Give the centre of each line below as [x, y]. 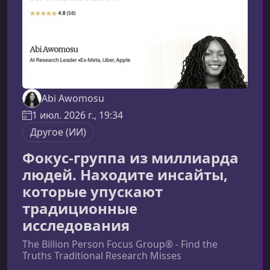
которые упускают [93, 192]
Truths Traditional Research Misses [102, 256]
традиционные [80, 209]
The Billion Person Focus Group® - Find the [120, 244]
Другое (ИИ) [58, 132]
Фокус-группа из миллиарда [130, 158]
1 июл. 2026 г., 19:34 [77, 115]
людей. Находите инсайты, [125, 175]
